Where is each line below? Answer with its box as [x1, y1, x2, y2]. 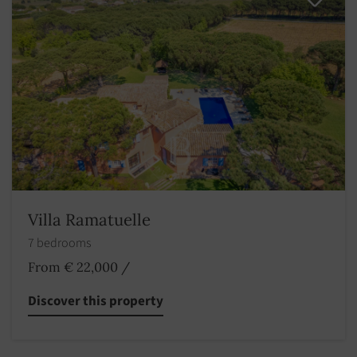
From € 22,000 [28, 259, 118, 276]
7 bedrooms [28, 234, 93, 253]
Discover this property [28, 292, 163, 312]
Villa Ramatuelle [28, 209, 151, 231]
